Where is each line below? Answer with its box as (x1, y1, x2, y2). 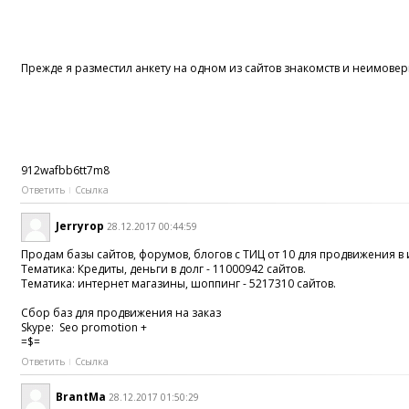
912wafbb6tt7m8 (21, 163, 110, 179)
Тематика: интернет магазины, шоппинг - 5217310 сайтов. (21, 275, 337, 291)
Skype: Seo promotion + (21, 319, 148, 335)
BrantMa (56, 389, 107, 405)
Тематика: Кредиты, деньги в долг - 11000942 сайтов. (21, 260, 307, 277)
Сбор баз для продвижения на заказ (21, 304, 222, 320)
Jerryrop (56, 217, 105, 234)
